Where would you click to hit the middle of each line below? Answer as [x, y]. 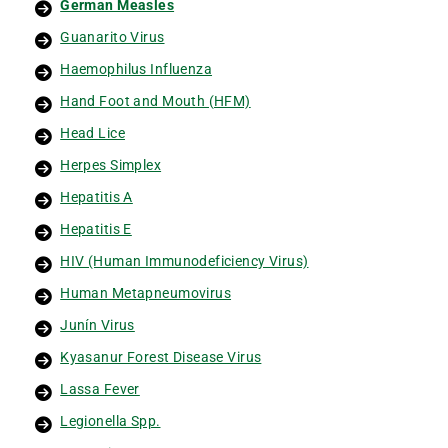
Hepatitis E [96, 228]
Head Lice [92, 132]
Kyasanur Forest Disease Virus [161, 356]
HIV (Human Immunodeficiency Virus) [184, 260]
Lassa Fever [100, 388]
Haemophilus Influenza [136, 68]
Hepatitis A [96, 196]
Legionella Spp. [110, 420]
